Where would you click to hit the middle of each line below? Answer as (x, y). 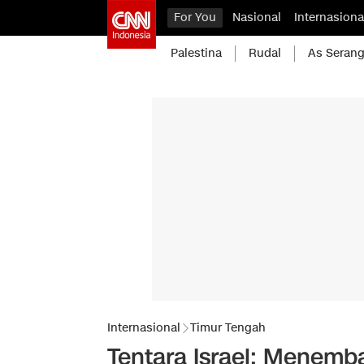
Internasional (144, 328)
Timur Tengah (228, 328)
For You (195, 17)
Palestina (196, 53)
